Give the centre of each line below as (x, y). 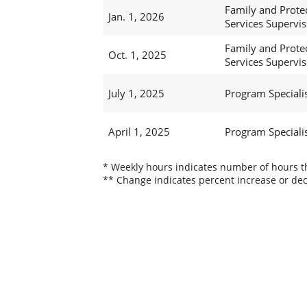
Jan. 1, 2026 (136, 17)
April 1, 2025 (139, 132)
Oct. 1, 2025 (137, 55)
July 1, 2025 (136, 94)
